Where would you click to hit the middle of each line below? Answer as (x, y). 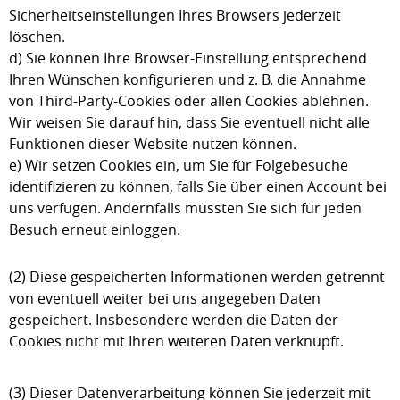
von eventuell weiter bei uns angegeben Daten (165, 298)
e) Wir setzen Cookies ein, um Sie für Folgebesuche (179, 165)
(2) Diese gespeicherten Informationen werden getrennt (197, 277)
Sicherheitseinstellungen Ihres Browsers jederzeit (175, 15)
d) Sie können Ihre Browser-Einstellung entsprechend (188, 58)
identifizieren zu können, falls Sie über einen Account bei (198, 187)
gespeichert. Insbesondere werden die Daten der (174, 320)
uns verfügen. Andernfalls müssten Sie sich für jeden (185, 208)
